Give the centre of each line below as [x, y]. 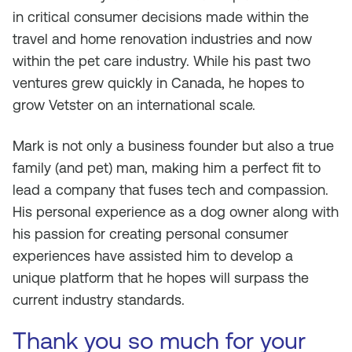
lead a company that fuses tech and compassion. [170, 190]
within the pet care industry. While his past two [161, 61]
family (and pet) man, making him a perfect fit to [167, 168]
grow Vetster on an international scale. [134, 105]
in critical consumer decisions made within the [161, 17]
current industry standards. [99, 300]
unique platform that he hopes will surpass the [161, 278]
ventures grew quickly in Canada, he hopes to [158, 83]
